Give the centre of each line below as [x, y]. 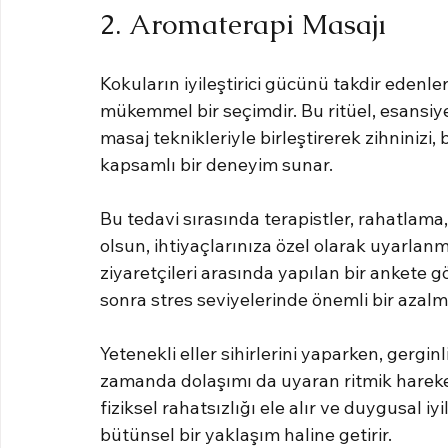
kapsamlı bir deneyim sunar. [216, 164]
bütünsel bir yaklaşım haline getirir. [246, 434]
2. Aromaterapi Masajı [243, 23]
